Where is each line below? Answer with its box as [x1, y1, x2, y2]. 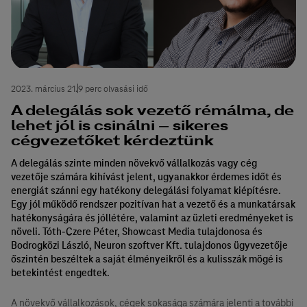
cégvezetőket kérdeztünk [11, 131, 214, 149]
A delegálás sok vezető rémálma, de [11, 101, 294, 119]
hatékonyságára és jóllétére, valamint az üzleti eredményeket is [11, 211, 293, 224]
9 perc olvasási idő [78, 83, 148, 95]
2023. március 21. [11, 83, 77, 95]
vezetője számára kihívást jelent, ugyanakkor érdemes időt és [11, 170, 282, 183]
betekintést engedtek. [11, 266, 110, 279]
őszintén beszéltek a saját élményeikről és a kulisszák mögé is [11, 252, 283, 265]
